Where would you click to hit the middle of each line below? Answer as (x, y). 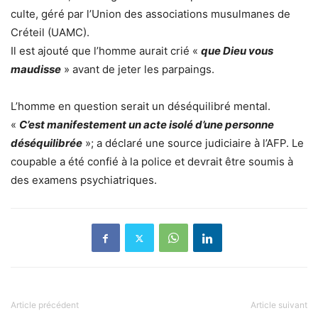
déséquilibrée (46, 143)
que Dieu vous (237, 51)
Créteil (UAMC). (50, 33)
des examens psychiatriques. (84, 180)
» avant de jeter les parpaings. (139, 70)
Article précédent (45, 305)
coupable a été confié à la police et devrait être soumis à (152, 162)
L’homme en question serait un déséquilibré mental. (141, 106)
